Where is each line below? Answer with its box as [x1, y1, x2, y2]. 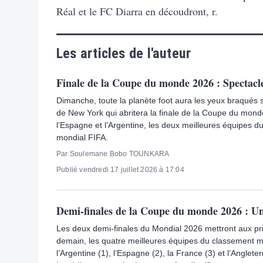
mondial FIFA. [56, 132, 108, 142]
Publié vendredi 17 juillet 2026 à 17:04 [56, 165, 184, 174]
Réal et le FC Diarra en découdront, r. [56, 4, 218, 18]
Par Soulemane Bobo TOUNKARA [56, 149, 170, 158]
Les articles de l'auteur [56, 45, 191, 62]
